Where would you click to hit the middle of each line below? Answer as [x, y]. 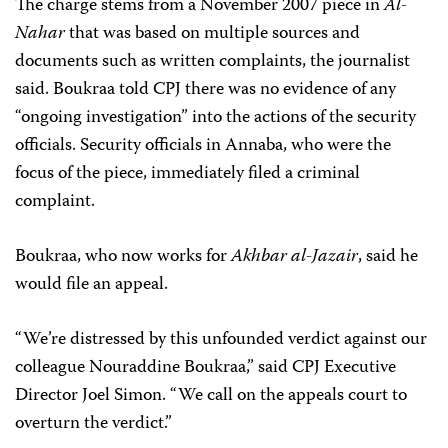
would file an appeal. [91, 285]
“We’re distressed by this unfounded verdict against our [221, 340]
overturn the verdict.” [93, 424]
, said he [388, 257]
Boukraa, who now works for [123, 257]
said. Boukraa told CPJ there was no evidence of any [205, 90]
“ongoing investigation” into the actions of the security [215, 118]
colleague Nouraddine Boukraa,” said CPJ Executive [205, 368]
